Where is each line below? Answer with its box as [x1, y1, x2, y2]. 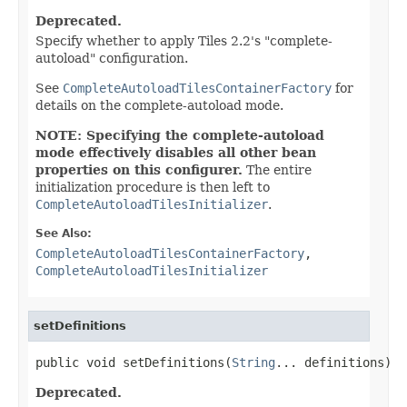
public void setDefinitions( [35, 354, 232, 370]
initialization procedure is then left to [35, 179, 270, 194]
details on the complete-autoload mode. [35, 97, 283, 113]
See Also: [35, 226, 92, 240]
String [232, 354, 275, 370]
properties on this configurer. [35, 162, 243, 177]
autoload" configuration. [35, 50, 188, 65]
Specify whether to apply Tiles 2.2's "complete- [35, 33, 333, 48]
